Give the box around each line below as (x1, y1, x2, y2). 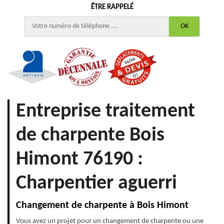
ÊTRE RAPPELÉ (90, 3, 133, 11)
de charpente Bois (16, 125, 164, 146)
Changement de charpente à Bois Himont (16, 200, 188, 211)
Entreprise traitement (16, 101, 195, 122)
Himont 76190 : (16, 149, 143, 170)
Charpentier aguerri (16, 173, 177, 194)
